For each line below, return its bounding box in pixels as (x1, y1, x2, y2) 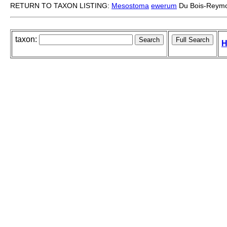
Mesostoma (111, 2, 149, 10)
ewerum (151, 2, 177, 10)
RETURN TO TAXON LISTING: (10, 2, 111, 10)
